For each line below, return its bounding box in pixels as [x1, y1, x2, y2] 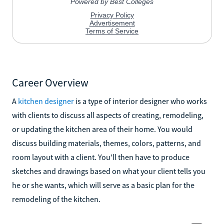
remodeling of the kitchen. [12, 193, 100, 204]
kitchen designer [18, 95, 74, 106]
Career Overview [12, 75, 88, 89]
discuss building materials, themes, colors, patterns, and [12, 137, 201, 148]
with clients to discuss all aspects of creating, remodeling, [12, 109, 203, 120]
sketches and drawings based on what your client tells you [12, 165, 205, 176]
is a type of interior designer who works [74, 95, 207, 106]
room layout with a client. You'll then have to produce [12, 151, 189, 162]
